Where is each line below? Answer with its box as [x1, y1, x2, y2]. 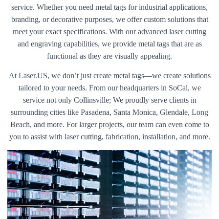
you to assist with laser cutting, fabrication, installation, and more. [9, 132, 210, 141]
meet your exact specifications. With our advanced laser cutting [13, 27, 206, 36]
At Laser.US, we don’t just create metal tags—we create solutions [8, 71, 211, 80]
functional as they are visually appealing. [47, 52, 172, 60]
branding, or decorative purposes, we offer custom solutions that [11, 15, 208, 23]
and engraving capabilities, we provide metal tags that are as [17, 40, 202, 48]
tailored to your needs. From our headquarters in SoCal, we [18, 84, 201, 92]
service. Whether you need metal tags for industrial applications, [11, 3, 208, 11]
